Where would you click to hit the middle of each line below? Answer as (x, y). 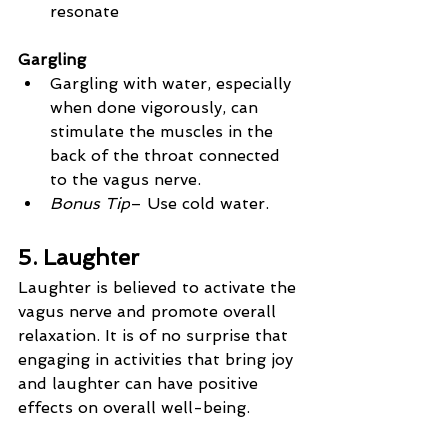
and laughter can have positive (140, 384)
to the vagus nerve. (125, 180)
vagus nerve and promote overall (149, 312)
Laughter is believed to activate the (159, 288)
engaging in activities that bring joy (158, 360)
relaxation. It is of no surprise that (155, 336)
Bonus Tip (90, 204)
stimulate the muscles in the (164, 132)
